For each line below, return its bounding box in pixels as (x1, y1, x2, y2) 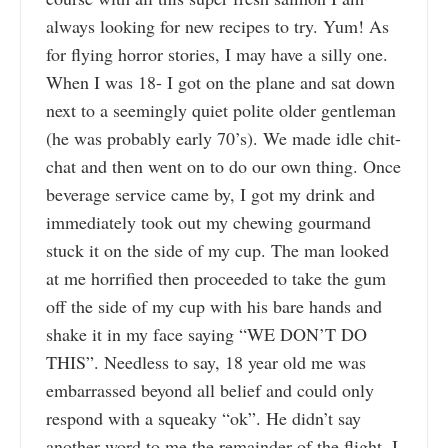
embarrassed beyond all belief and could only (46, 378, 374, 403)
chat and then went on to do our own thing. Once (46, 154, 401, 179)
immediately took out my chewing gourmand (46, 210, 371, 235)
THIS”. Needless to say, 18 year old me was (46, 350, 366, 375)
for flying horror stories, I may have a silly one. (46, 42, 388, 67)
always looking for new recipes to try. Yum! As (46, 14, 389, 39)
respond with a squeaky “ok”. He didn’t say (46, 406, 361, 431)
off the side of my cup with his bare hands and (46, 294, 382, 319)
